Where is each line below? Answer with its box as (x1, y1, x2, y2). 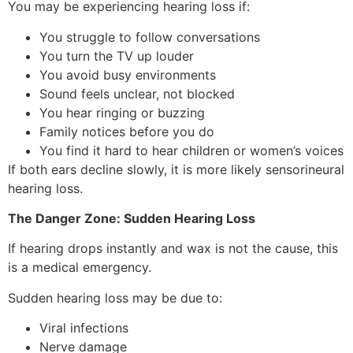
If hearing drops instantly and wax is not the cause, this (8, 240, 338, 257)
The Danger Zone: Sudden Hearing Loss (8, 210, 255, 227)
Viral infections (39, 320, 128, 336)
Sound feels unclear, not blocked (39, 85, 235, 102)
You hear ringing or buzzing (39, 104, 205, 121)
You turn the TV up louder (39, 47, 194, 64)
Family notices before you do (39, 123, 214, 139)
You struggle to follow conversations (39, 28, 260, 45)
